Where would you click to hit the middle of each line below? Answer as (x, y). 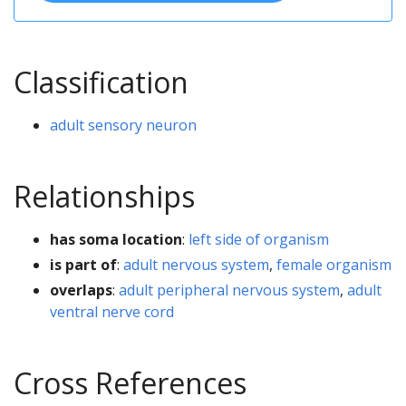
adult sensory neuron (123, 125)
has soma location (116, 239)
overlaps (81, 290)
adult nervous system (196, 264)
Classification (101, 82)
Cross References (130, 382)
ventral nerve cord (112, 311)
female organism (334, 264)
